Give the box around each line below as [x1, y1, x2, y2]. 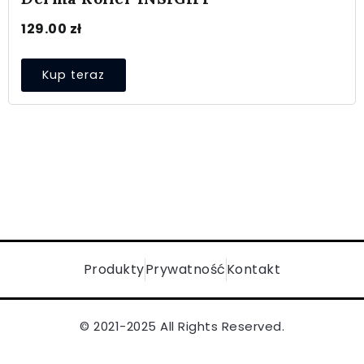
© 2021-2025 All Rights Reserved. [80, 318, 284, 336]
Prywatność [145, 260, 226, 279]
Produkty [83, 260, 145, 279]
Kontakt [226, 260, 281, 279]
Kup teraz [42, 67, 105, 84]
